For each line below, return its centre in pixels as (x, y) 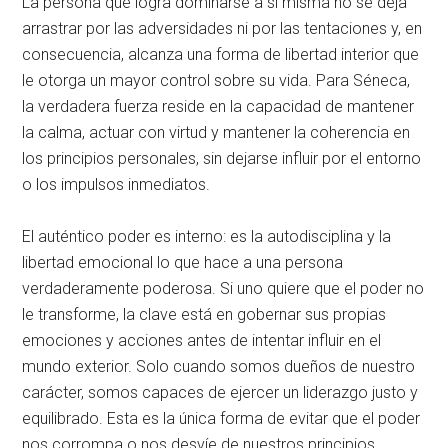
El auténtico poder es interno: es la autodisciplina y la (207, 236)
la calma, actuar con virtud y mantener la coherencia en (216, 132)
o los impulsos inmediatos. (116, 184)
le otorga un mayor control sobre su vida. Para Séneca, (216, 80)
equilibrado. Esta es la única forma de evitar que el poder (221, 418)
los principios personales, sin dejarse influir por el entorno (222, 158)
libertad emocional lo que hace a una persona (183, 262)
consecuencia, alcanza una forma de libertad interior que (221, 54)
